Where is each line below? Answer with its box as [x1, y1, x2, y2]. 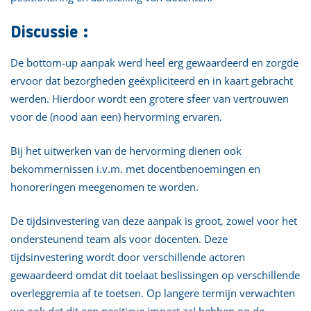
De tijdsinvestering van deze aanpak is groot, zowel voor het [10, 213, 297, 228]
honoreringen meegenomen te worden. [10, 179, 199, 194]
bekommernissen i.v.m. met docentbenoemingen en [10, 161, 260, 176]
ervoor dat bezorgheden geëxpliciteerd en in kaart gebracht [10, 73, 293, 87]
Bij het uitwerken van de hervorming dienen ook [10, 143, 242, 158]
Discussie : [10, 24, 88, 41]
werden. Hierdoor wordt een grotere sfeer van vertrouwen [10, 91, 289, 106]
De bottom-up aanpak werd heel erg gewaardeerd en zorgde [10, 55, 299, 69]
